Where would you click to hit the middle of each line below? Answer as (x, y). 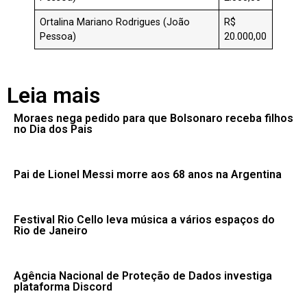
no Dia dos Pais (53, 130)
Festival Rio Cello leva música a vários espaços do (144, 220)
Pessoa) (62, 37)
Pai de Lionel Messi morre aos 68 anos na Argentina (148, 175)
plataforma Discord (63, 287)
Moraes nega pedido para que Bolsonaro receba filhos (153, 119)
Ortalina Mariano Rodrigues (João (115, 23)
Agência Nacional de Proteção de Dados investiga (143, 276)
